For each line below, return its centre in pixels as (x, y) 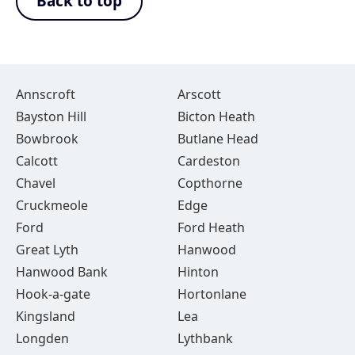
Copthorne (210, 183)
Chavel (36, 183)
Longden (42, 338)
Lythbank (205, 338)
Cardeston (208, 161)
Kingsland (46, 316)
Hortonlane (212, 294)
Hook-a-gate (53, 294)
